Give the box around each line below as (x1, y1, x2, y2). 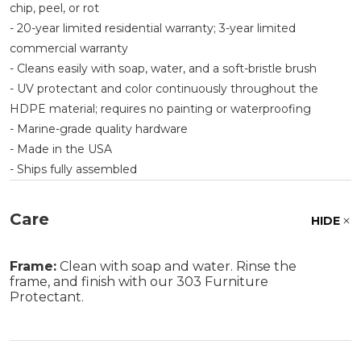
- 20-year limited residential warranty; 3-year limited (10, 20, 296, 35)
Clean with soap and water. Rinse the (56, 258, 297, 274)
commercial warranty (10, 40, 128, 56)
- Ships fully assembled (10, 161, 137, 176)
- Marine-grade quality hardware (10, 121, 188, 136)
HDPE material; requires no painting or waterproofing (10, 101, 311, 116)
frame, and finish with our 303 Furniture (10, 273, 268, 289)
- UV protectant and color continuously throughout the (10, 81, 318, 96)
